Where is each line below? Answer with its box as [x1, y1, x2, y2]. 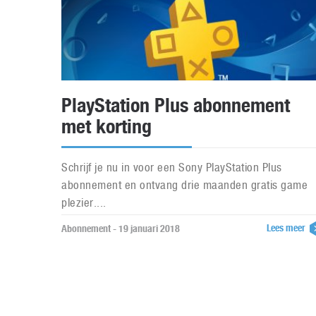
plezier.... [61, 195, 107, 209]
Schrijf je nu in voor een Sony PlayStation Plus [61, 160, 282, 174]
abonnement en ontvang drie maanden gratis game [61, 178, 308, 192]
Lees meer [266, 222, 308, 233]
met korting [61, 114, 152, 138]
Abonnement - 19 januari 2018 [61, 223, 180, 234]
